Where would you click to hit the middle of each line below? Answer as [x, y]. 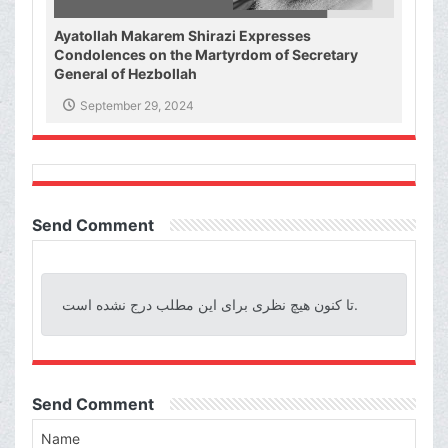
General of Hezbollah [125, 74]
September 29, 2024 [137, 106]
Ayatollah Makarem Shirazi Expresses [182, 36]
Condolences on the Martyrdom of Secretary [206, 55]
